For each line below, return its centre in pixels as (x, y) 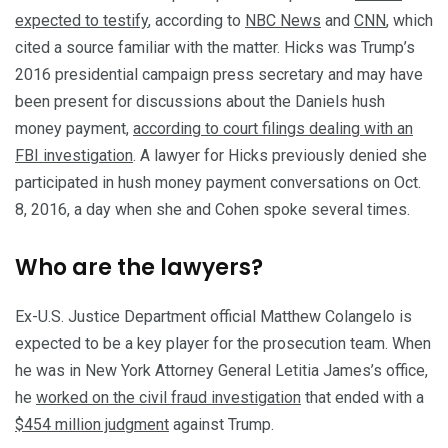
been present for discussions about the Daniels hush (200, 102)
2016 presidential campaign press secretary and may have (219, 75)
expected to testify (81, 21)
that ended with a (362, 398)
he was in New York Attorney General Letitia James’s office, (221, 371)
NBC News (283, 21)
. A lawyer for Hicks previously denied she (280, 156)
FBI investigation (74, 156)
